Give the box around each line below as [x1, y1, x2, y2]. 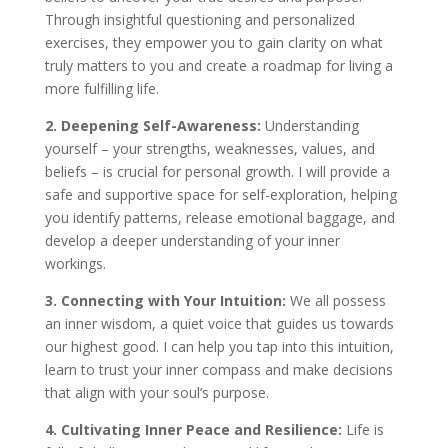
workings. [44, 253, 106, 273]
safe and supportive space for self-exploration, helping [44, 184, 397, 204]
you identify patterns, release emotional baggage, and [44, 207, 395, 227]
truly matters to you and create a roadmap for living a [44, 55, 393, 75]
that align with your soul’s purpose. [44, 382, 269, 402]
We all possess [289, 290, 386, 310]
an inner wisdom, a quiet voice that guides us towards [44, 313, 394, 333]
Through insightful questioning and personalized [44, 9, 355, 29]
